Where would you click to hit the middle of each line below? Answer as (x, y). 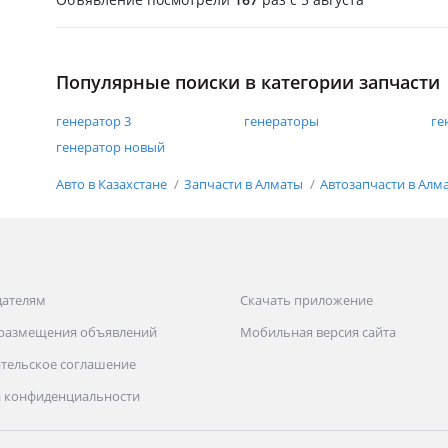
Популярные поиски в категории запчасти (248, 82)
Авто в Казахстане (113, 184)
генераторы (281, 121)
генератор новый (110, 147)
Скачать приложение (306, 300)
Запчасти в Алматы (245, 184)
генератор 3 (93, 121)
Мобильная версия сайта (318, 332)
